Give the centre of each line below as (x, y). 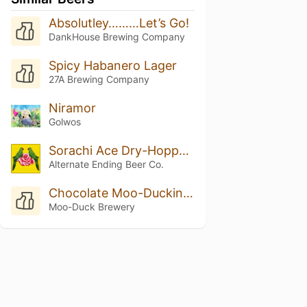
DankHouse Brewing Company (116, 37)
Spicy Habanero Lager (112, 65)
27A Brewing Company (99, 79)
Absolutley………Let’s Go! (119, 23)
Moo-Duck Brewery (91, 206)
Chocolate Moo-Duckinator (188, 193)
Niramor (72, 108)
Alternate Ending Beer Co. (106, 164)
